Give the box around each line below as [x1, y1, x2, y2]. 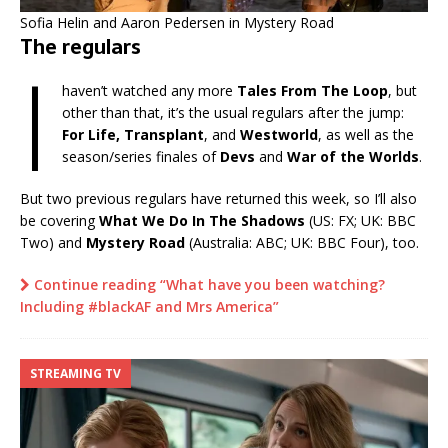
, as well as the [317, 125, 414, 145]
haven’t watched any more [61, 81, 237, 101]
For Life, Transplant [61, 125, 204, 145]
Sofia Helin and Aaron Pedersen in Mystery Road [20, 13, 334, 33]
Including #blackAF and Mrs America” [20, 297, 279, 317]
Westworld [239, 125, 318, 145]
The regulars [20, 31, 141, 64]
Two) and [20, 233, 86, 253]
